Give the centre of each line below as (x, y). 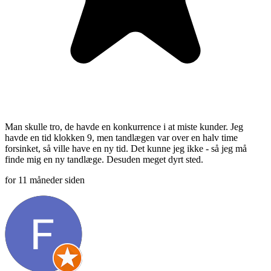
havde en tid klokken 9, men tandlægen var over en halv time (121, 137)
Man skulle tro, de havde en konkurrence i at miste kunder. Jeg (124, 126)
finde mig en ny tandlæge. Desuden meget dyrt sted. (104, 159)
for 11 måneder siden (45, 180)
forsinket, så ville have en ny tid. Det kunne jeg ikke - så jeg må (126, 148)
